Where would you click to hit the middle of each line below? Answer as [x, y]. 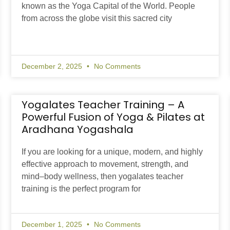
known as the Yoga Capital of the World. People [109, 6]
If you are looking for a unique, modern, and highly [112, 152]
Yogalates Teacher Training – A [103, 105]
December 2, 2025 [53, 66]
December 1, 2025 [53, 225]
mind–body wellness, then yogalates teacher [103, 177]
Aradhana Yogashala [78, 130]
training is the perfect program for [81, 189]
